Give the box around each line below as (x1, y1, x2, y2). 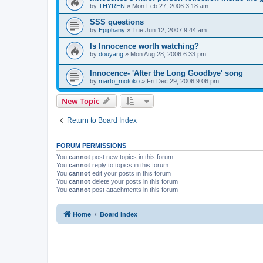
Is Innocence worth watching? (90, 41, 199, 50)
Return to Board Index (67, 116, 137, 125)
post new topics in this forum (90, 153, 173, 161)
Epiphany (99, 26, 125, 33)
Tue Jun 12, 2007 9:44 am (132, 26, 207, 33)
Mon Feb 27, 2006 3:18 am (132, 2, 208, 9)
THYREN (99, 2, 125, 9)
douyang (99, 50, 123, 58)
